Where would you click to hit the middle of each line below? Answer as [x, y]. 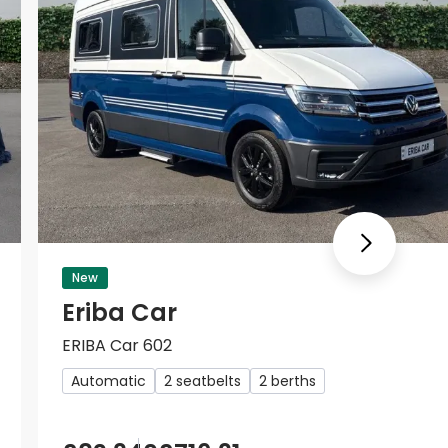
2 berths [287, 381]
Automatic [108, 381]
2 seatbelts [202, 381]
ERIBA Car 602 [117, 346]
